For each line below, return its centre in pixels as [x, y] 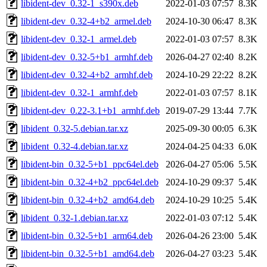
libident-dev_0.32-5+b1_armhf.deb [87, 57]
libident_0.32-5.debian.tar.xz [74, 128]
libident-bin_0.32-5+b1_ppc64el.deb [90, 164]
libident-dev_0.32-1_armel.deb [79, 39]
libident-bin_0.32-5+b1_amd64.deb [88, 253]
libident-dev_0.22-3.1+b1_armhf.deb [90, 110]
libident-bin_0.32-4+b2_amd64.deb [88, 200]
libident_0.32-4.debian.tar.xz [74, 146]
